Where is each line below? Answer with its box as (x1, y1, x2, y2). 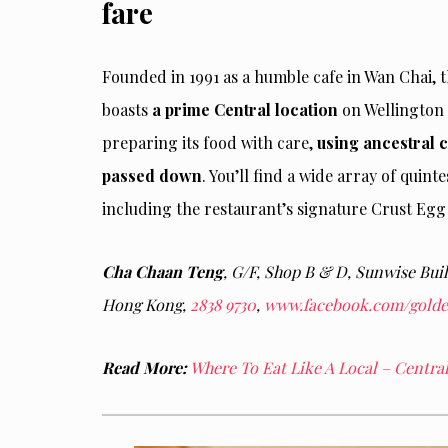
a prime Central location (148, 99, 338, 121)
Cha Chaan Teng (102, 261, 223, 283)
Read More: (102, 357, 187, 379)
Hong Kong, (102, 294, 190, 316)
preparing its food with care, (102, 132, 317, 154)
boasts (102, 99, 148, 121)
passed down (102, 165, 202, 187)
